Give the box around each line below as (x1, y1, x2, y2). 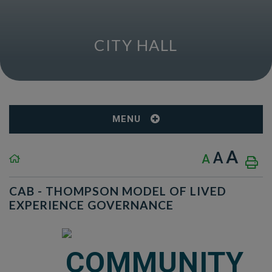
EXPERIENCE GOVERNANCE (9, 197, 174, 212)
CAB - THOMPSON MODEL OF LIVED (9, 183, 226, 198)
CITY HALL (94, 35, 178, 54)
